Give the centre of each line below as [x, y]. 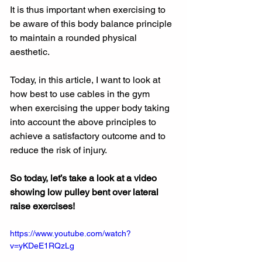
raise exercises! [42, 206]
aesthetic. [30, 51]
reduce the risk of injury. [58, 150]
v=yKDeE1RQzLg [42, 245]
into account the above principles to [84, 122]
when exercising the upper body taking [91, 108]
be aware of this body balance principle [92, 23]
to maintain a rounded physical [75, 37]
